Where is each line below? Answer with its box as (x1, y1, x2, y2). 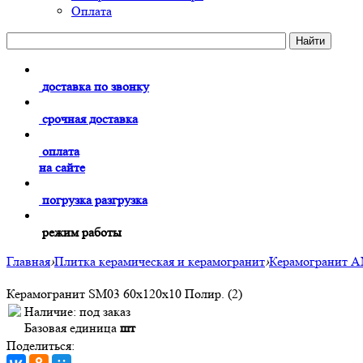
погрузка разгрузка (42, 192, 147, 207)
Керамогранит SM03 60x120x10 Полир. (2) (6, 286, 242, 301)
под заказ (79, 304, 130, 319)
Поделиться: (6, 338, 75, 353)
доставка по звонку (42, 79, 149, 94)
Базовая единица (24, 320, 117, 335)
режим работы (42, 224, 122, 240)
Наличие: (24, 304, 79, 319)
